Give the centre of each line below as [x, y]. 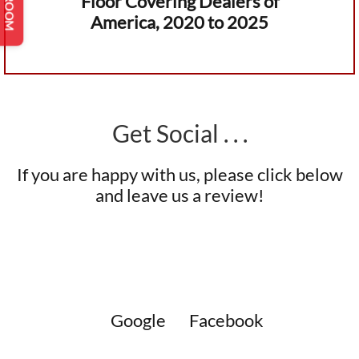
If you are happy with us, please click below [179, 175]
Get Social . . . [179, 133]
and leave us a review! [179, 196]
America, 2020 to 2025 [179, 22]
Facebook [226, 321]
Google [138, 321]
